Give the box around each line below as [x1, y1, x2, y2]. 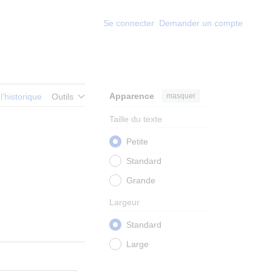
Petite [126, 137, 148, 147]
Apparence [109, 91, 154, 101]
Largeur [109, 197, 140, 208]
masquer [166, 91, 195, 100]
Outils [52, 92, 73, 102]
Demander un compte [159, 18, 243, 28]
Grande [126, 175, 155, 186]
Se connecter [103, 18, 154, 28]
